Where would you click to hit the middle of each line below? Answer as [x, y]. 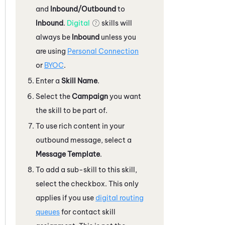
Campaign [90, 96]
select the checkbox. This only [87, 184]
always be [54, 37]
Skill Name [79, 81]
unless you [118, 37]
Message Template [68, 154]
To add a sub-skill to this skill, [86, 170]
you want [125, 96]
